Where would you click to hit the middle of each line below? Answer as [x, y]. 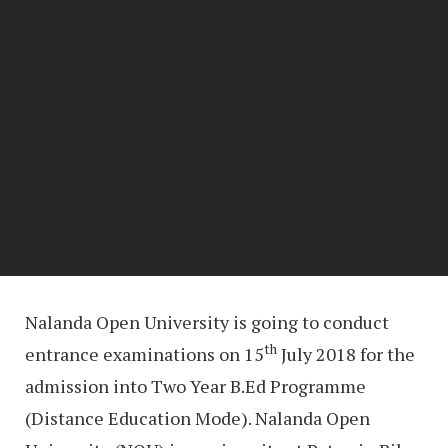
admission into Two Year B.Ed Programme [195, 385]
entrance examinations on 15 [144, 353]
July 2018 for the [346, 353]
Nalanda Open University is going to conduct [207, 321]
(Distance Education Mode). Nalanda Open [197, 417]
